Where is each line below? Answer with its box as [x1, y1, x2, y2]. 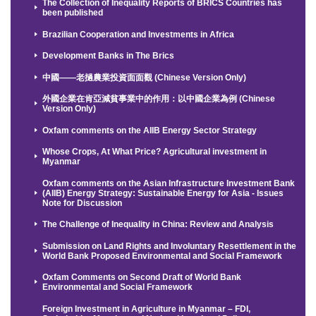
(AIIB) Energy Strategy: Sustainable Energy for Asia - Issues [42, 188, 284, 198]
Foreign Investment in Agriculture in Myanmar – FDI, [42, 303, 251, 314]
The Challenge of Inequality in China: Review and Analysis [42, 219, 274, 230]
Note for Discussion [42, 197, 123, 208]
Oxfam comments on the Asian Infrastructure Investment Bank [42, 178, 296, 188]
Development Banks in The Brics [42, 51, 175, 61]
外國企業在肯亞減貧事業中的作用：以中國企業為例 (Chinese [42, 94, 276, 104]
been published [42, 8, 104, 18]
